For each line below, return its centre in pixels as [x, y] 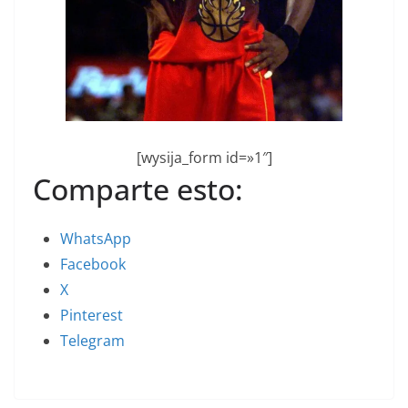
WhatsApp [96, 239]
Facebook [93, 264]
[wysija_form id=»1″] [204, 158]
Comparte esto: [138, 189]
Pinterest [92, 315]
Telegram [92, 341]
